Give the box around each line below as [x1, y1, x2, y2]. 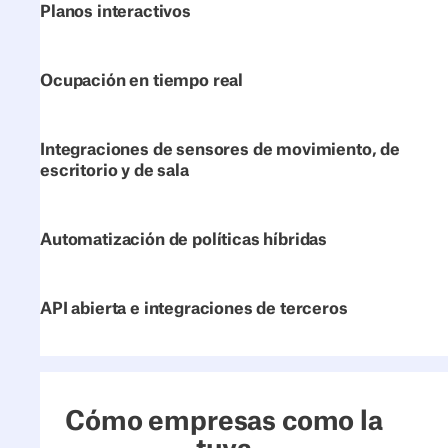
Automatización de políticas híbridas [40, 232, 328, 248]
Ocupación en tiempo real [40, 73, 244, 89]
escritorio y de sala [40, 163, 189, 179]
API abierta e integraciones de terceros [40, 301, 348, 317]
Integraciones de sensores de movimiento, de [40, 142, 400, 158]
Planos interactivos [40, 4, 191, 20]
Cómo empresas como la [65, 408, 383, 435]
